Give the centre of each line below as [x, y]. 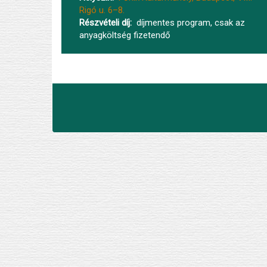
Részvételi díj [105, 23]
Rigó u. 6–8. [102, 10]
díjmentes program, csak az [190, 23]
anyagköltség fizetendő [125, 35]
